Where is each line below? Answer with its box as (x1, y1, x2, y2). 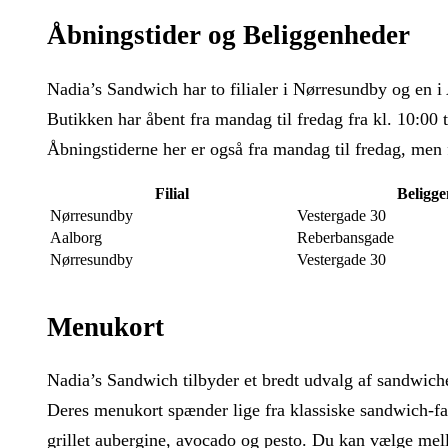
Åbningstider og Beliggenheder (47, 20, 410, 51)
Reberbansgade (297, 228, 394, 246)
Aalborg (50, 228, 102, 246)
